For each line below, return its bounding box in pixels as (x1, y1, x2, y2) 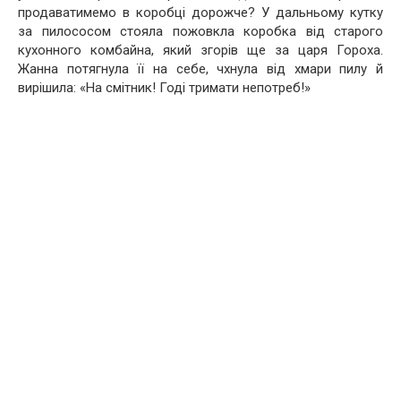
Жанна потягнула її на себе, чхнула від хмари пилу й (18, 60, 383, 77)
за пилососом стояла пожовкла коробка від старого (18, 22, 383, 39)
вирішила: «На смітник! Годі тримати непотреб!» (18, 79, 311, 96)
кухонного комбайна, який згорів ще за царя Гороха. (18, 41, 383, 58)
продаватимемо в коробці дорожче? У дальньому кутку (18, 4, 383, 21)
